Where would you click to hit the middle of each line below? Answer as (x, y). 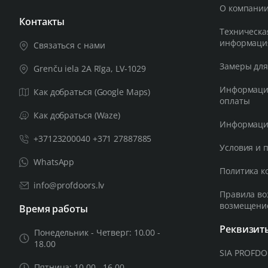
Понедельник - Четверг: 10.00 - (97, 232)
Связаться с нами (69, 45)
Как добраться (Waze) (77, 115)
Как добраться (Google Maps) (92, 92)
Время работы (54, 209)
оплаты (235, 101)
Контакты (42, 22)
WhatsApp (54, 162)
